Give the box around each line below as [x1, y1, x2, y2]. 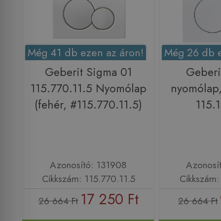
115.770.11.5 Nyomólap [30, 80, 147, 97]
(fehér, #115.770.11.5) [35, 97, 142, 113]
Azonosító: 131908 [50, 158, 127, 172]
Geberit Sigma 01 [44, 64, 132, 81]
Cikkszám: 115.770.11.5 [41, 172, 135, 186]
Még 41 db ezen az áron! [28, 45, 144, 61]
